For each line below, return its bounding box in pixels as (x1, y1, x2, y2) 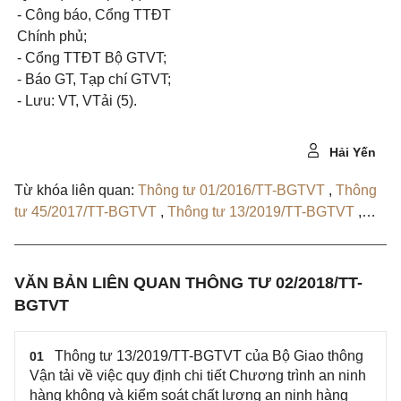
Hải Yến (326, 145, 376, 159)
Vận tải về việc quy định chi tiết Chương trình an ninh (30, 368, 366, 383)
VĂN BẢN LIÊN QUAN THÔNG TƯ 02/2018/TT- (14, 274, 363, 292)
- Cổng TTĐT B (17, 50, 115, 65)
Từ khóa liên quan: (14, 183, 134, 198)
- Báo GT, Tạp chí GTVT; (17, 72, 171, 87)
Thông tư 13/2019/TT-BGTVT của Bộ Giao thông (55, 348, 363, 363)
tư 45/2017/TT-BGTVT (14, 204, 160, 219)
